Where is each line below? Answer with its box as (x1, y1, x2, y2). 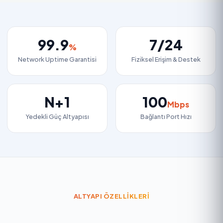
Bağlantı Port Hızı (140, 112, 192, 120)
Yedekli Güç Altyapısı (25, 112, 89, 120)
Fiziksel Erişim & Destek (131, 55, 201, 63)
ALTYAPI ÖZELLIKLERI (73, 192, 150, 200)
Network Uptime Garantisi (18, 55, 97, 63)
